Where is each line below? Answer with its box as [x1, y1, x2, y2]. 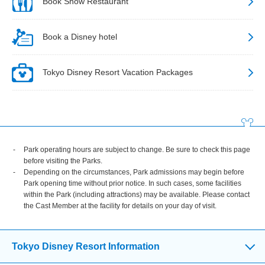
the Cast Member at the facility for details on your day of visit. [24, 201, 216, 210]
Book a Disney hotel [43, 32, 117, 42]
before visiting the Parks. [24, 156, 102, 165]
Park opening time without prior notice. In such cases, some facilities [24, 179, 241, 188]
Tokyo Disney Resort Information [12, 241, 160, 251]
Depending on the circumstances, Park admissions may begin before [24, 167, 244, 176]
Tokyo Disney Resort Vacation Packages [43, 67, 193, 77]
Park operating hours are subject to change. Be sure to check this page [24, 145, 250, 154]
